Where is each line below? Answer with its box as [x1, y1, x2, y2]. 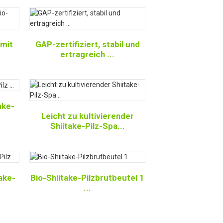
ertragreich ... [60, 49, 115, 59]
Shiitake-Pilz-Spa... [50, 121, 125, 131]
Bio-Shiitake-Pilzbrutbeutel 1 [30, 172, 145, 183]
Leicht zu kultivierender [41, 111, 134, 121]
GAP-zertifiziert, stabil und [35, 39, 140, 49]
